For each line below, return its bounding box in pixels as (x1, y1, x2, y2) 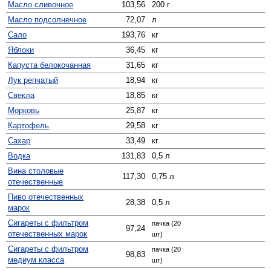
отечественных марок (8, 229, 88, 238)
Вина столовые (8, 166, 64, 175)
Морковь (8, 105, 40, 115)
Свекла (8, 90, 35, 100)
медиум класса (8, 255, 65, 264)
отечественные (8, 177, 64, 186)
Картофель (8, 120, 50, 130)
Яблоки (8, 45, 34, 54)
